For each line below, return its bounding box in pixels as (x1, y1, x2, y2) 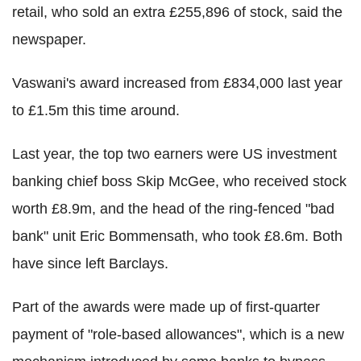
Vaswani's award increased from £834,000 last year (12, 74, 342, 91)
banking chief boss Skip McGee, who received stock (12, 172, 346, 189)
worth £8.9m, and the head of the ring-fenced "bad (12, 200, 334, 217)
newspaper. (12, 31, 86, 48)
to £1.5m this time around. (12, 102, 180, 118)
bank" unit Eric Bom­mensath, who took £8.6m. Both (12, 227, 342, 244)
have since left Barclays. (12, 255, 168, 272)
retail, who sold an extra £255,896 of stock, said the (12, 3, 342, 20)
